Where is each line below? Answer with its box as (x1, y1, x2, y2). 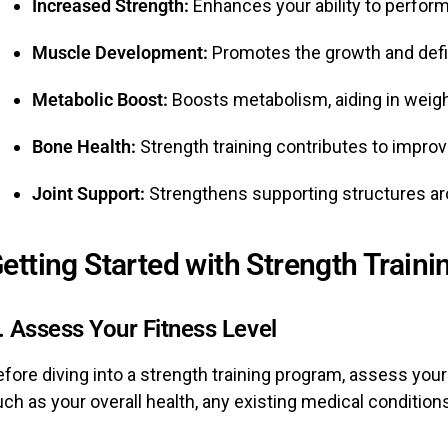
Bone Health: (32, 136, 136, 157)
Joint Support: (32, 183, 145, 204)
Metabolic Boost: (32, 89, 168, 110)
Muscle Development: (32, 42, 208, 63)
